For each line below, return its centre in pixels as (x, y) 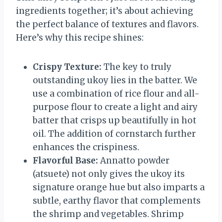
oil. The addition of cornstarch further (114, 134)
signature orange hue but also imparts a (119, 187)
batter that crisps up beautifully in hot (114, 120)
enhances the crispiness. (86, 147)
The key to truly (137, 67)
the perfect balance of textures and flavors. (107, 24)
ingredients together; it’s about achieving (105, 11)
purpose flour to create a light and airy (115, 107)
